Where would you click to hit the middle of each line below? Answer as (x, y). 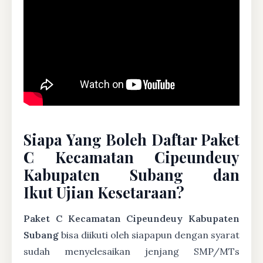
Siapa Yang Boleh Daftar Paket (131, 139)
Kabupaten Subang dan (131, 174)
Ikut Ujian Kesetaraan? (104, 192)
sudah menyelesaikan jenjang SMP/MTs (131, 251)
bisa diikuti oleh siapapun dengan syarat (149, 235)
